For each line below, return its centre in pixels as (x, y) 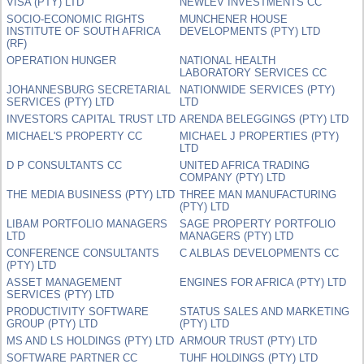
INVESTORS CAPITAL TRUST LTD (91, 119)
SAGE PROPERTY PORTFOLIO (258, 223)
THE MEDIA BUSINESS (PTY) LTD (91, 194)
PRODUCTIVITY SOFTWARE (78, 311)
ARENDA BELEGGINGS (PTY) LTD (264, 119)
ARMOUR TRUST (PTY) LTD (249, 340)
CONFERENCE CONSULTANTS (83, 253)
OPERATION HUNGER (62, 60)
